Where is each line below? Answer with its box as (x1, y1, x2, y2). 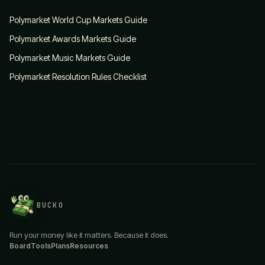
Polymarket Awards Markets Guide (9, 34, 136, 44)
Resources (70, 241, 108, 250)
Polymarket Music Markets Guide (9, 53, 130, 63)
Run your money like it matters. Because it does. (9, 230, 169, 240)
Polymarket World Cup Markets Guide (9, 15, 147, 25)
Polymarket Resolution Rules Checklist (9, 72, 147, 82)
